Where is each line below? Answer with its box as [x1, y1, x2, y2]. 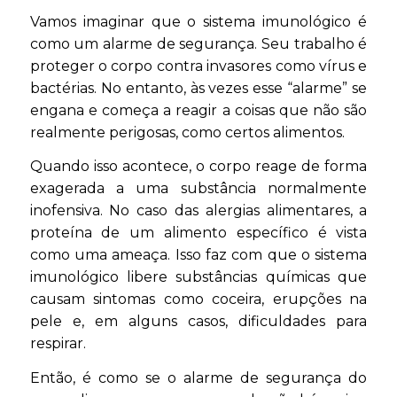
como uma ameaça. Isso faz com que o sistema [29, 246, 368, 264]
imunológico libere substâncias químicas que [29, 269, 368, 286]
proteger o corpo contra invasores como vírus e [29, 57, 368, 74]
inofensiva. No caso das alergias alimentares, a [29, 202, 368, 220]
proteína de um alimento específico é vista [29, 224, 368, 242]
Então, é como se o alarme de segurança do [29, 369, 368, 386]
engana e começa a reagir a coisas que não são [29, 101, 368, 119]
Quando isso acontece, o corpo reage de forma [29, 158, 368, 175]
